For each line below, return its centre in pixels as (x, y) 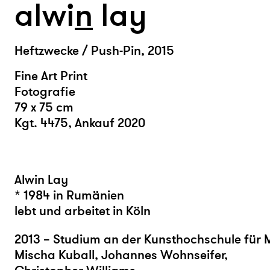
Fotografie (45, 92)
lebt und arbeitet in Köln (83, 211)
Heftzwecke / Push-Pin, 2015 (94, 51)
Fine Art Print (51, 76)
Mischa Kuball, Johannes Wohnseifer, (121, 255)
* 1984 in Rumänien (69, 196)
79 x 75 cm (44, 108)
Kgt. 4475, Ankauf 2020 (80, 123)
